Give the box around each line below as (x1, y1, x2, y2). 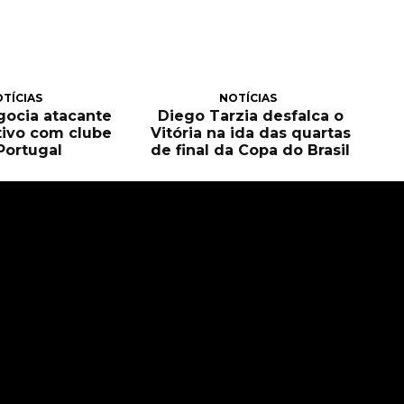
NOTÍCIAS (219, 90, 278, 105)
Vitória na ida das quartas (150, 124, 351, 142)
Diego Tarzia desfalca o (157, 106, 344, 124)
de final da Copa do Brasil (151, 141, 351, 159)
